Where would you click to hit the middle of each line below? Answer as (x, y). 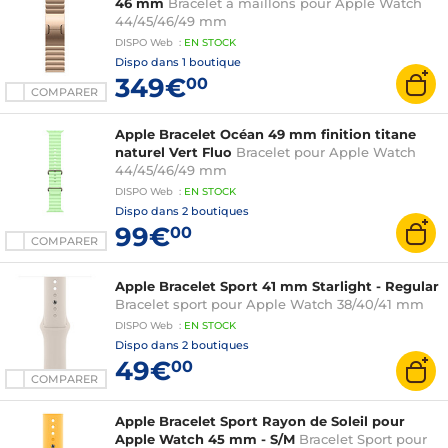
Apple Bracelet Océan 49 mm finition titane (265, 134)
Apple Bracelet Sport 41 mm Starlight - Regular (277, 286)
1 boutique (211, 62)
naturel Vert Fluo (173, 152)
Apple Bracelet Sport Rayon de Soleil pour (260, 421)
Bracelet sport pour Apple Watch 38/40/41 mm (269, 304)
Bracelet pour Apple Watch (326, 152)
